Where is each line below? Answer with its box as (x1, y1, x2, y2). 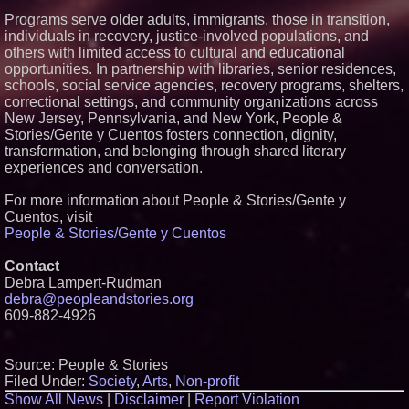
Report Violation (194, 392, 299, 407)
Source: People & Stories (5, 357, 168, 372)
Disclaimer (114, 392, 184, 407)
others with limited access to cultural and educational (5, 45, 345, 60)
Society (89, 373, 136, 389)
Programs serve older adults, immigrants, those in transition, (5, 12, 390, 27)
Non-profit (175, 373, 239, 389)
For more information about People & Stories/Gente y (5, 193, 346, 208)
